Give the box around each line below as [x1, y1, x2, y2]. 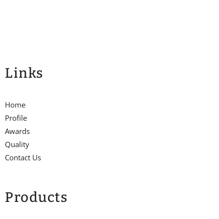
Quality [5, 139, 29, 150]
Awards [5, 126, 30, 136]
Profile [5, 113, 27, 123]
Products [5, 189, 67, 206]
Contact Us [5, 153, 41, 163]
